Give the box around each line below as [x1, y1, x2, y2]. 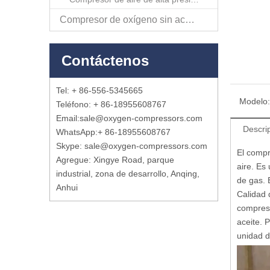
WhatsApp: [56, 127, 98, 137]
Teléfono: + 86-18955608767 [56, 99, 166, 109]
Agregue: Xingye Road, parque [56, 154, 174, 165]
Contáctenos [61, 52, 149, 69]
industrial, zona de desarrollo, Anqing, [56, 168, 199, 178]
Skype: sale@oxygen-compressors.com [56, 140, 207, 151]
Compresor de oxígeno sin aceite [185, 14, 195, 25]
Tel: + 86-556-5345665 [56, 85, 143, 95]
